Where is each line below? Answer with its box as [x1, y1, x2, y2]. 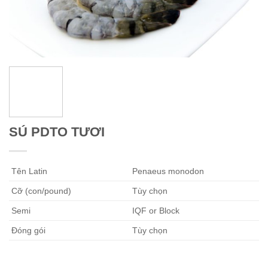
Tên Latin [9, 166, 47, 176]
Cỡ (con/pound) [9, 186, 71, 196]
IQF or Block [130, 206, 180, 216]
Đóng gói [9, 226, 45, 236]
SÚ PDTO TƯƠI [9, 124, 105, 140]
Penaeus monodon [130, 166, 205, 176]
